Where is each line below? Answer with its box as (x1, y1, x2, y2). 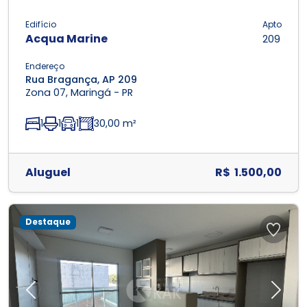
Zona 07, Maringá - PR (25, 86, 133, 100)
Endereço (25, 60, 64, 73)
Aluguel (25, 164, 71, 181)
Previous (29, 288, 75, 305)
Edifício (25, 19, 56, 31)
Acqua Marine (25, 31, 108, 47)
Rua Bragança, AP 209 (25, 73, 137, 87)
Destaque (25, 216, 71, 228)
